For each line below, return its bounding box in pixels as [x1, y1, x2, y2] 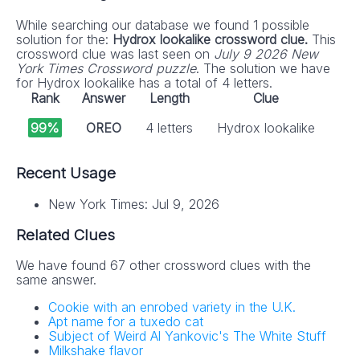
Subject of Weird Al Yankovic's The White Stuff [48, 328, 326, 345]
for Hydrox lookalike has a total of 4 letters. [16, 75, 272, 92]
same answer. [16, 272, 96, 288]
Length [149, 90, 190, 107]
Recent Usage [16, 164, 116, 183]
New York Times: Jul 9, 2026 [48, 195, 219, 212]
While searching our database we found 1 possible [16, 17, 309, 34]
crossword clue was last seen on [16, 46, 214, 63]
